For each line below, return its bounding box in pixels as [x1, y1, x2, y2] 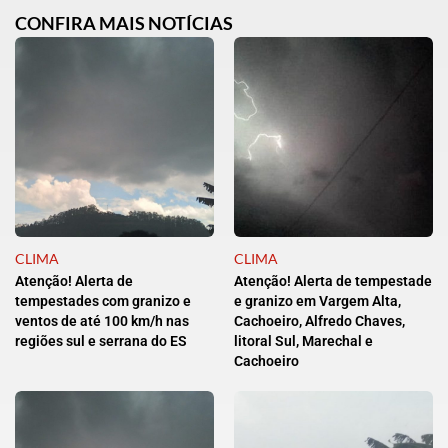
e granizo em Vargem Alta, [234, 292, 401, 309]
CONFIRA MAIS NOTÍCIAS [15, 11, 233, 34]
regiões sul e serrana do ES [15, 332, 187, 349]
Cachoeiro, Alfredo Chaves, [234, 312, 405, 329]
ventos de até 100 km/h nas [15, 312, 189, 329]
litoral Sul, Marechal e [234, 332, 373, 349]
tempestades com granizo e [15, 292, 191, 309]
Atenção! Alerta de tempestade [234, 272, 432, 289]
